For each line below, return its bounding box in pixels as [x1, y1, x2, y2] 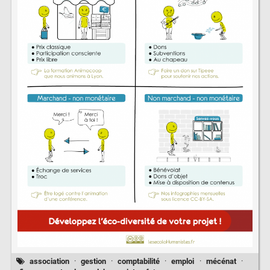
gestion [80, 256, 106, 266]
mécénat [206, 256, 236, 266]
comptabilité [118, 256, 160, 266]
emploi [171, 256, 195, 266]
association [29, 256, 69, 266]
